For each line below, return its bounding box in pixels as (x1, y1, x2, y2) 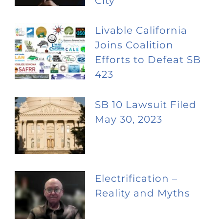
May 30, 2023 (95, 113, 162, 125)
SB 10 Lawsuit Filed (95, 98, 197, 110)
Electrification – (95, 173, 177, 185)
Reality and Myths (95, 187, 190, 199)
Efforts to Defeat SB (95, 54, 201, 66)
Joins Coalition (95, 39, 174, 51)
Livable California (95, 24, 187, 37)
